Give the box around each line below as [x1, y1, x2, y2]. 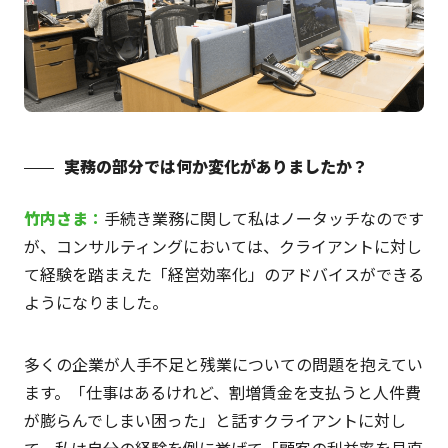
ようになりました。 [23, 289, 168, 314]
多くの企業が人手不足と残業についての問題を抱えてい [23, 351, 423, 376]
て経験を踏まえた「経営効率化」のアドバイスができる [23, 261, 424, 286]
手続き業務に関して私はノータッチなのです [103, 205, 424, 230]
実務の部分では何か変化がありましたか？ [63, 153, 368, 178]
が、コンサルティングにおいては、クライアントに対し [23, 233, 422, 258]
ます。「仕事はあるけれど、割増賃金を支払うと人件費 [23, 379, 421, 404]
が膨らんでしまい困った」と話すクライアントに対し [23, 407, 406, 432]
